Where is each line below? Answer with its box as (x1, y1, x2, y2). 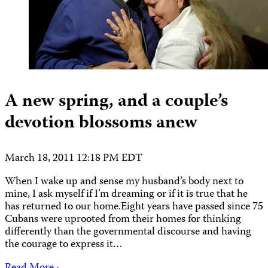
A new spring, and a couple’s (5, 87, 228, 117)
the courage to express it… (5, 236, 123, 254)
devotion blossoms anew (5, 109, 197, 139)
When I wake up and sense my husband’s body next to (5, 173, 243, 191)
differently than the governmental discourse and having (5, 224, 251, 242)
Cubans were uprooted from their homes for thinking (5, 211, 241, 229)
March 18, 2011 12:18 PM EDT (5, 150, 142, 168)
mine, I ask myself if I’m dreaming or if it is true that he (5, 186, 248, 204)
